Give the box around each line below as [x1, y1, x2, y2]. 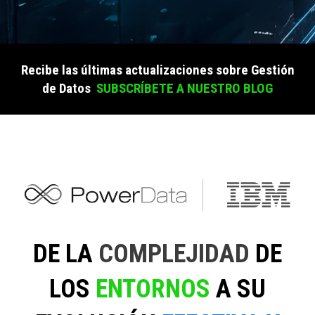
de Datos [42, 79, 91, 96]
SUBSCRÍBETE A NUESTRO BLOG [96, 79, 273, 96]
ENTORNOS [96, 274, 216, 304]
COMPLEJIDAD [98, 239, 255, 269]
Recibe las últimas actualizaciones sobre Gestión [20, 61, 295, 78]
